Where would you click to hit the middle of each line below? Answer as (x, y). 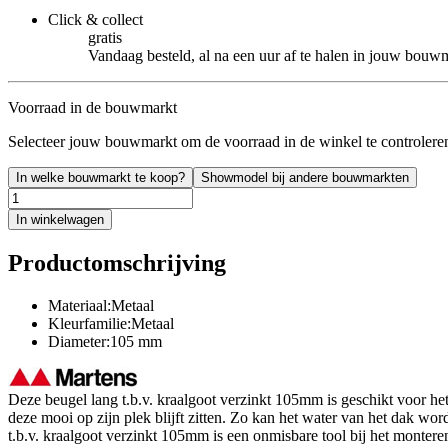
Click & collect (95, 19)
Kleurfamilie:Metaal (111, 323)
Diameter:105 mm (105, 341)
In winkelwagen (60, 219)
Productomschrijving (117, 262)
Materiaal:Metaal (101, 305)
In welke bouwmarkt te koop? (100, 177)
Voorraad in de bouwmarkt (92, 107)
